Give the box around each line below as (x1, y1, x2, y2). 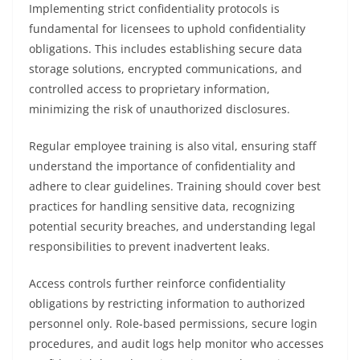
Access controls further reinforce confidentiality (29, 276, 285, 291)
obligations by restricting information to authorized (29, 296, 305, 311)
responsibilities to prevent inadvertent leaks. (29, 239, 270, 254)
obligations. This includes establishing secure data (29, 41, 302, 56)
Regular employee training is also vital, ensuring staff (29, 138, 316, 153)
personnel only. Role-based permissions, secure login (29, 316, 317, 331)
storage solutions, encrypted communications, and (29, 61, 302, 76)
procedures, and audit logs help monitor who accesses (29, 336, 324, 351)
